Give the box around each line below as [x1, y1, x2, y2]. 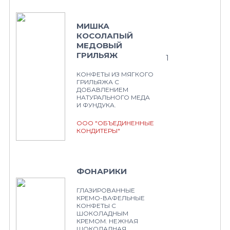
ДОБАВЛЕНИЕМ [76, 86, 128, 93]
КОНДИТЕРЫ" [76, 127, 120, 135]
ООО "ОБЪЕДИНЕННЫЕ [76, 119, 154, 127]
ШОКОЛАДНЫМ [76, 209, 128, 217]
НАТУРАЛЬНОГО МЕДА [76, 93, 150, 101]
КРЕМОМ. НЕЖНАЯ [76, 217, 138, 225]
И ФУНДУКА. [76, 101, 116, 109]
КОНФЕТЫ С [76, 202, 116, 209]
